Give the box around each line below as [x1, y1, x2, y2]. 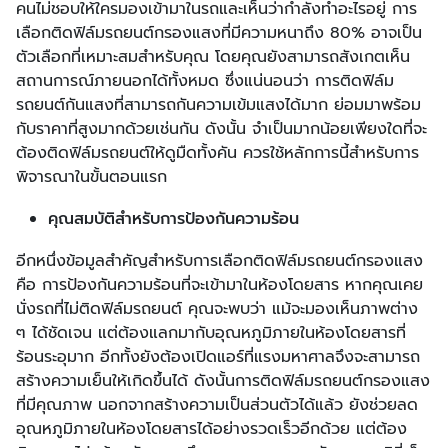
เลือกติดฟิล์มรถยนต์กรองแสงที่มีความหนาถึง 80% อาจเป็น [16, 20, 422, 45]
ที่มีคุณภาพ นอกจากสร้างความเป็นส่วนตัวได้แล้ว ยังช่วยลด [16, 392, 418, 417]
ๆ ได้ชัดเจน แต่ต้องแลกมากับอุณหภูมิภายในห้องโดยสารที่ [16, 320, 406, 345]
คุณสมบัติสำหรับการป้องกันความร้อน [48, 206, 299, 231]
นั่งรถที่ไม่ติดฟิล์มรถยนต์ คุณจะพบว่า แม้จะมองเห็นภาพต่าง [16, 296, 418, 321]
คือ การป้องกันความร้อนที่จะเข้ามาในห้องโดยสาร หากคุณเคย [16, 272, 423, 297]
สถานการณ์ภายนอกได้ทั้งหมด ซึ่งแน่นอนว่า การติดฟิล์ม [16, 68, 394, 93]
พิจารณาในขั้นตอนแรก [16, 164, 167, 189]
